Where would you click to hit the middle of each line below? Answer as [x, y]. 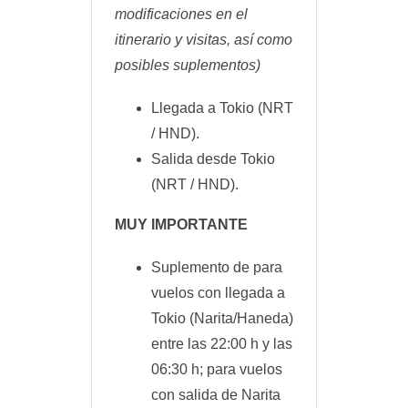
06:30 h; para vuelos [217, 370]
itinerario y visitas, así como [204, 39]
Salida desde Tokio [213, 158]
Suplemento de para [217, 268]
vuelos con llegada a [218, 293]
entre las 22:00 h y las [222, 344]
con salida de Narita [216, 395]
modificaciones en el [181, 14]
